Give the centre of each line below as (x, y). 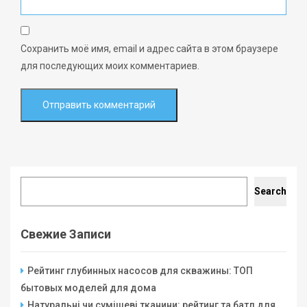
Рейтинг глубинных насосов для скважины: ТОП (140, 271)
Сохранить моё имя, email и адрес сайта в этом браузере (149, 49)
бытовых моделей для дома (88, 288)
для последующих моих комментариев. (110, 66)
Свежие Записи (66, 234)
